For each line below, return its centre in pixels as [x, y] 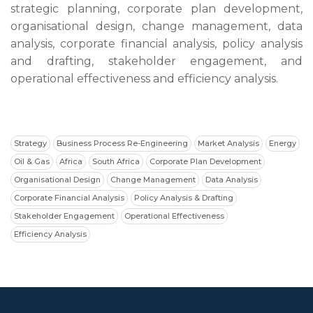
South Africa [116, 161]
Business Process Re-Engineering [122, 143]
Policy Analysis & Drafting [184, 198]
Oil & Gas [32, 161]
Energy [283, 143]
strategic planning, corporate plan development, [156, 9]
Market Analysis [228, 143]
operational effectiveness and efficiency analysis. [146, 79]
